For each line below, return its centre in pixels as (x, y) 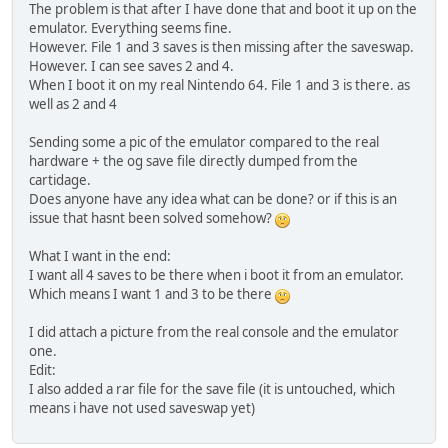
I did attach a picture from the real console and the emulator (214, 331)
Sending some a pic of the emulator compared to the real (204, 141)
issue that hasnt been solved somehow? (152, 217)
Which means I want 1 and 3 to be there (152, 293)
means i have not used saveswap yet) (142, 407)
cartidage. (60, 179)
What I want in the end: (100, 255)
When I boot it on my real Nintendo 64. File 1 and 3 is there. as (219, 84)
